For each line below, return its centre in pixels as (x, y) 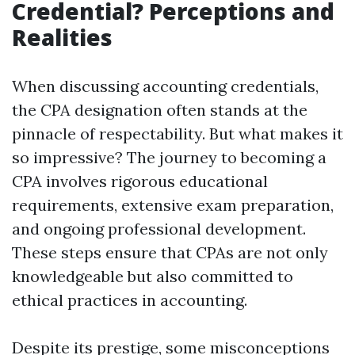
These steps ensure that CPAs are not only (170, 252)
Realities (62, 37)
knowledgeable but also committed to (153, 276)
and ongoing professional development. (159, 229)
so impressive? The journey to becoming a (169, 157)
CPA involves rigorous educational (140, 181)
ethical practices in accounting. (130, 300)
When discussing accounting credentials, (165, 86)
